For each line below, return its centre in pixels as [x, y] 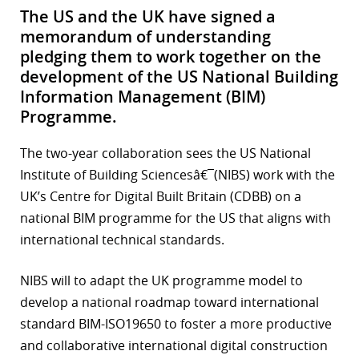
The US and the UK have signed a [148, 17]
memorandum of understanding [145, 37]
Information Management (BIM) [143, 97]
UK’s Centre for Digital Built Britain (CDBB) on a [161, 197]
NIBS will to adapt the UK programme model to [161, 281]
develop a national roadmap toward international [169, 303]
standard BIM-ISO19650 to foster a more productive [176, 324]
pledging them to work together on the [171, 57]
